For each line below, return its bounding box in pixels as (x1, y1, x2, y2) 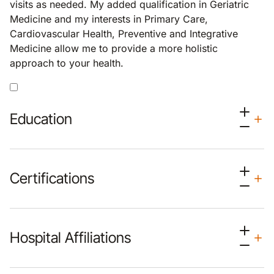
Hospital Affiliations (10, 229, 131, 246)
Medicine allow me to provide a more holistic (10, 42, 218, 54)
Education (10, 110, 72, 128)
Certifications (10, 169, 94, 187)
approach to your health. (10, 57, 124, 69)
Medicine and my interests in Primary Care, (10, 13, 208, 25)
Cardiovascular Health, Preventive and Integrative (10, 28, 238, 40)
